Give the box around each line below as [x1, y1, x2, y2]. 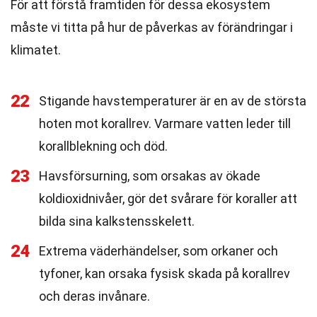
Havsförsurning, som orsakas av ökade [39, 168, 260, 183]
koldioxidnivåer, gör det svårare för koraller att [39, 191, 297, 206]
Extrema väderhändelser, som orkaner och [39, 243, 278, 258]
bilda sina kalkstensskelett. [39, 214, 195, 229]
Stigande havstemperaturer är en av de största [39, 93, 306, 108]
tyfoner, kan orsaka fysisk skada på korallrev [39, 266, 290, 281]
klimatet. [11, 42, 61, 57]
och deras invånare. [39, 289, 150, 304]
